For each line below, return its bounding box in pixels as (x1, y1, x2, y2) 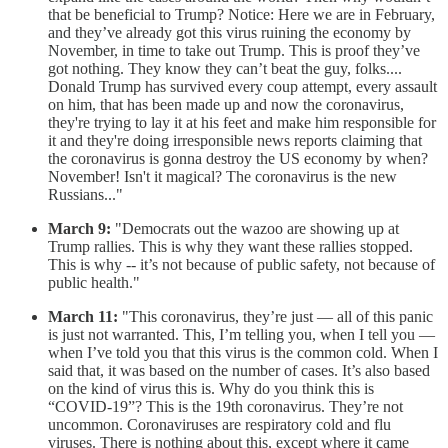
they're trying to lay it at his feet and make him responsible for (48, 114, 436, 132)
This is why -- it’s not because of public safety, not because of (48, 256, 435, 274)
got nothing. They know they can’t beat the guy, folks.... (48, 60, 402, 78)
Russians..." (48, 186, 123, 204)
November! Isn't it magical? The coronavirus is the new (48, 168, 397, 186)
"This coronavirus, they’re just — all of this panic (118, 308, 433, 326)
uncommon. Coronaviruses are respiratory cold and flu (48, 416, 391, 434)
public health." (48, 274, 140, 292)
